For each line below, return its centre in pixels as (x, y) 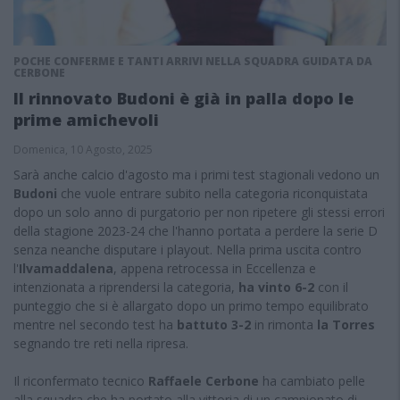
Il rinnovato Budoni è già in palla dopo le (183, 98)
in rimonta (284, 325)
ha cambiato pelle (312, 381)
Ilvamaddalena (66, 268)
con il (331, 287)
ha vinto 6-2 (276, 287)
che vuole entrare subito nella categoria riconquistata (214, 193)
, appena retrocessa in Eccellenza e (215, 268)
